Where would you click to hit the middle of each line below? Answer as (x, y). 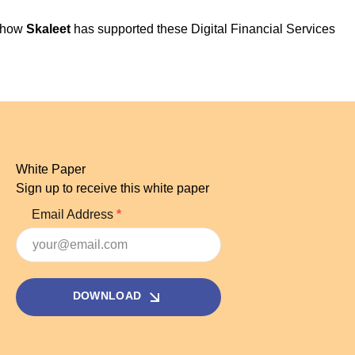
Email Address (74, 214)
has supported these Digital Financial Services (203, 29)
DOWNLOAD (109, 296)
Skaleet (48, 29)
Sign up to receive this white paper (114, 188)
